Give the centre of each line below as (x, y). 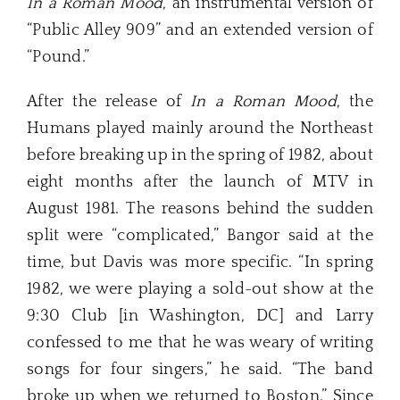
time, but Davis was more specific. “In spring (200, 263)
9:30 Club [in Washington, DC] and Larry (200, 317)
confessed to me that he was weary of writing (200, 343)
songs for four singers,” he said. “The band (200, 370)
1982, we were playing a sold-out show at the (200, 290)
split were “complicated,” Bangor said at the (200, 236)
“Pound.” (58, 58)
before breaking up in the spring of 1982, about (200, 156)
